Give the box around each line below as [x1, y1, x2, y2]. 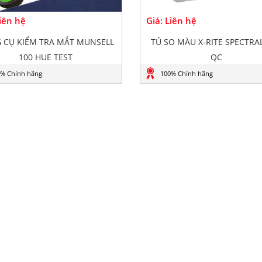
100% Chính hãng [160, 69, 213, 78]
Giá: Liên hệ [146, 15, 196, 26]
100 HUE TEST [18, 51, 73, 63]
